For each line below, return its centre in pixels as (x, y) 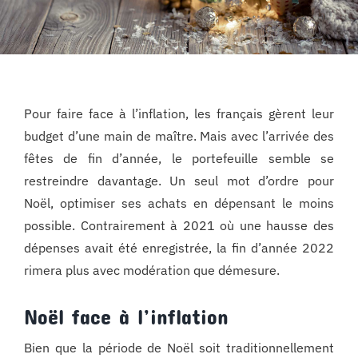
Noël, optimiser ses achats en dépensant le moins (179, 203)
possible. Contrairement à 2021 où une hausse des (179, 226)
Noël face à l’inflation (126, 317)
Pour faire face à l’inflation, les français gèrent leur (179, 114)
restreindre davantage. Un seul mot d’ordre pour (179, 181)
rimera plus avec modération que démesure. (151, 270)
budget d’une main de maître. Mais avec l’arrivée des (179, 136)
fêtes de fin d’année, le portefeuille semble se (179, 159)
